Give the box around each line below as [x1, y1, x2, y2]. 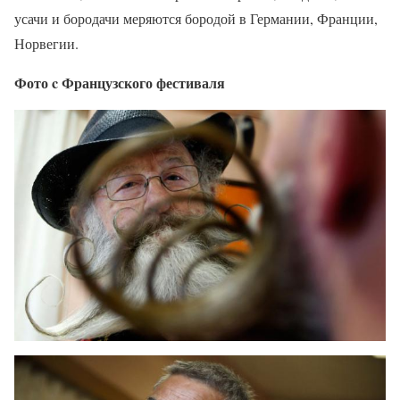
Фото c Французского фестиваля [14, 71, 225, 93]
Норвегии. [14, 33, 79, 53]
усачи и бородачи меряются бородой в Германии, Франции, [14, 8, 378, 28]
